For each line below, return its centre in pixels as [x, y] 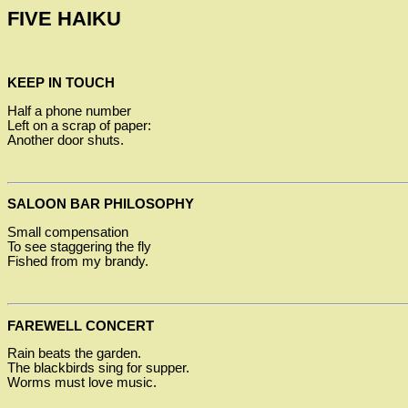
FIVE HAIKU [64, 19]
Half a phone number [69, 111]
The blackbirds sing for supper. [98, 368]
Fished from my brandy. [78, 261]
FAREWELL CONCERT [81, 326]
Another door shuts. [66, 140]
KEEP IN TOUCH [61, 82]
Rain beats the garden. [74, 354]
